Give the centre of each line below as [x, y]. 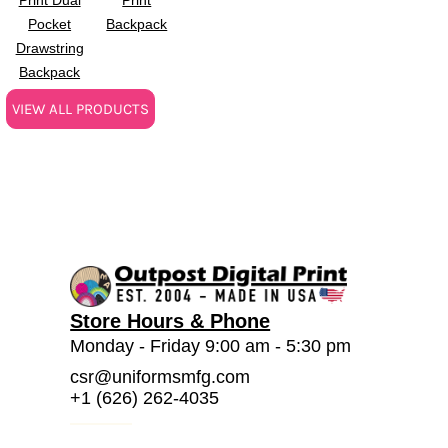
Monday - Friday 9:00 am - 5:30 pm [211, 345]
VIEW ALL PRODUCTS [80, 108]
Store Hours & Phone [170, 320]
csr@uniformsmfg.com [160, 376]
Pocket [50, 23]
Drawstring [49, 47]
